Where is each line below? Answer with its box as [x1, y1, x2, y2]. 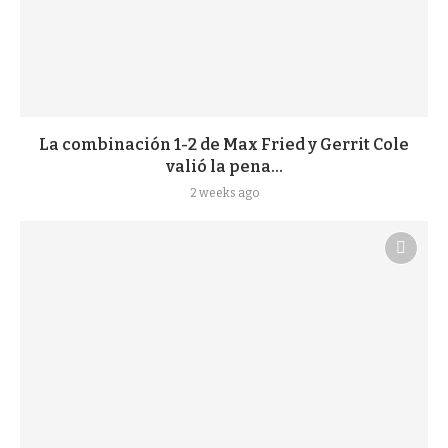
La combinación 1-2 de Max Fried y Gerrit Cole [39, 135, 409, 154]
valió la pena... [165, 157, 283, 176]
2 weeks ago [189, 186, 259, 200]
